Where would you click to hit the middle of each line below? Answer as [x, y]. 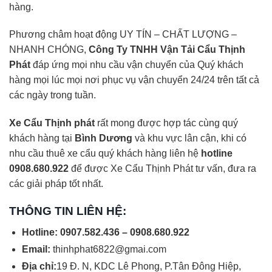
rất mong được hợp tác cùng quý [166, 123]
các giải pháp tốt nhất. [56, 184]
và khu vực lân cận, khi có [189, 138]
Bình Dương [104, 138]
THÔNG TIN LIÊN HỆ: [68, 211]
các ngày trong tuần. [53, 95]
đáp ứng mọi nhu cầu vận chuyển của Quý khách [137, 65]
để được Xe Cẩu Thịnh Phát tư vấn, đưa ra [162, 169]
